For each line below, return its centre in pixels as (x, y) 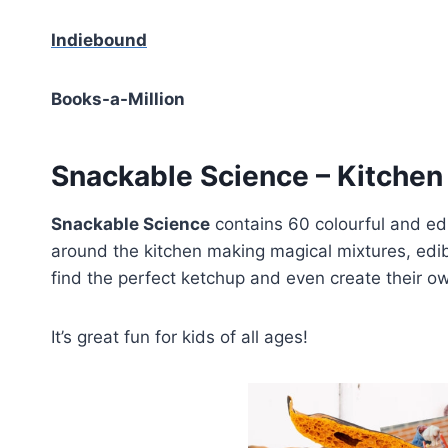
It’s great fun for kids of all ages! (179, 337)
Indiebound (99, 40)
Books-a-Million (118, 99)
